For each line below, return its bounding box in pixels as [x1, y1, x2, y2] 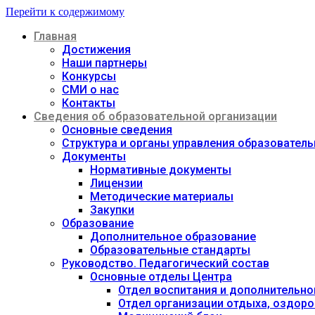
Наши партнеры [62, 56, 147, 70]
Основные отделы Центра [90, 270, 232, 283]
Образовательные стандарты [90, 243, 250, 257]
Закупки [90, 203, 134, 217]
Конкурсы [62, 70, 116, 83]
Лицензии [90, 176, 143, 190]
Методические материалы [90, 190, 233, 203]
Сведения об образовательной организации [34, 110, 277, 123]
